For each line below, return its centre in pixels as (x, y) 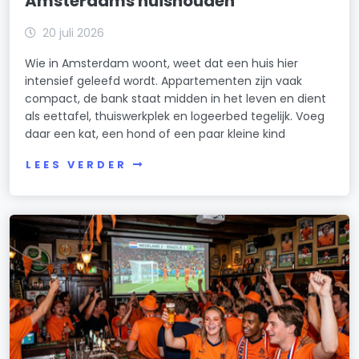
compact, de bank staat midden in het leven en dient (176, 99)
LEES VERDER (77, 164)
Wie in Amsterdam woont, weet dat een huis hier (162, 64)
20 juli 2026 (74, 33)
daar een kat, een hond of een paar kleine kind (155, 134)
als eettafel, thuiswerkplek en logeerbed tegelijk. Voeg (175, 117)
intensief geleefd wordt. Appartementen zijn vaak (164, 81)
